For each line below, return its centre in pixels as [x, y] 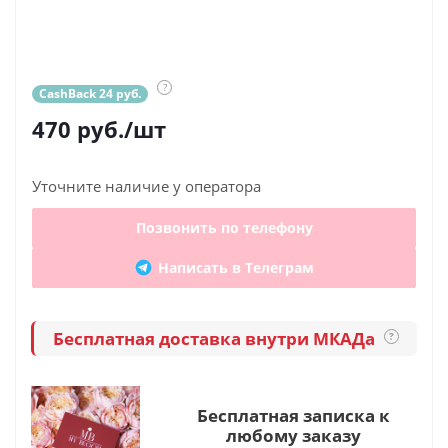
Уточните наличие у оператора [146, 186]
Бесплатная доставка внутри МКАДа [215, 338]
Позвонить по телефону [224, 227]
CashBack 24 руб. [90, 93]
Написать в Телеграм [236, 267]
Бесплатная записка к [293, 415]
